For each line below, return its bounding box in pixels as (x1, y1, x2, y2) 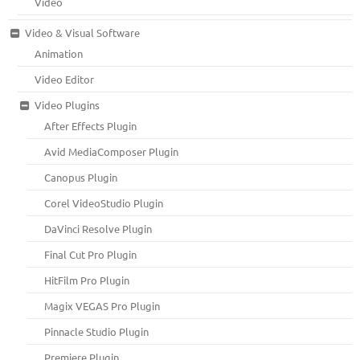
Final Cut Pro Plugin (44, 247, 137, 261)
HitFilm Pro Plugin (44, 272, 130, 287)
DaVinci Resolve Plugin (44, 221, 153, 235)
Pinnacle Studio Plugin (44, 324, 149, 338)
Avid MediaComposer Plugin (44, 144, 179, 158)
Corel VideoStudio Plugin (44, 195, 164, 210)
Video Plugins (34, 97, 100, 112)
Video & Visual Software (24, 25, 140, 39)
